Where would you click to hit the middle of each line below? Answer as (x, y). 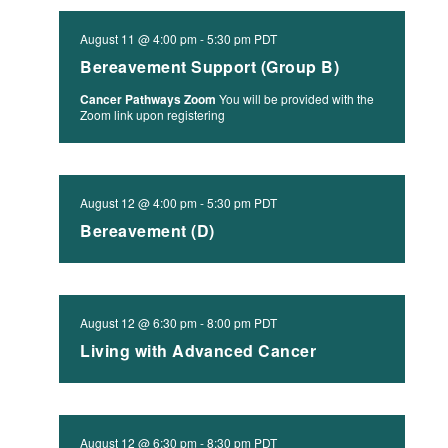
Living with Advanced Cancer (198, 350)
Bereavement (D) (147, 230)
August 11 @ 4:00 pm (139, 38)
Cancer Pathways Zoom (150, 99)
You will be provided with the (297, 98)
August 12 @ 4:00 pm (139, 202)
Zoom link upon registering (153, 114)
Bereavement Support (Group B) (210, 66)
